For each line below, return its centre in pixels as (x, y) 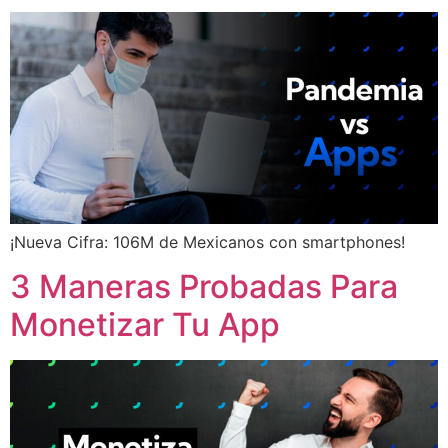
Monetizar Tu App (145, 324)
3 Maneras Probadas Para (204, 286)
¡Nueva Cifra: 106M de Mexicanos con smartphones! (207, 241)
